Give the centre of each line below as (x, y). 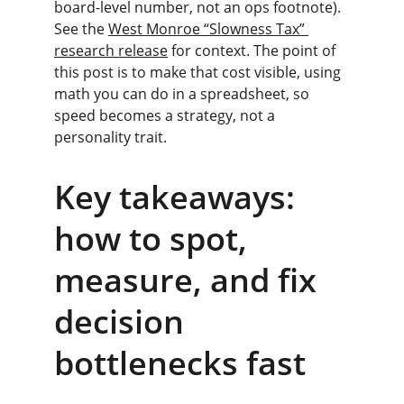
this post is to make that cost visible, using (199, 72)
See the (81, 29)
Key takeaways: (179, 197)
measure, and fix (189, 280)
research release (111, 50)
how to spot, (155, 239)
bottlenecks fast (180, 363)
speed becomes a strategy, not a (166, 115)
